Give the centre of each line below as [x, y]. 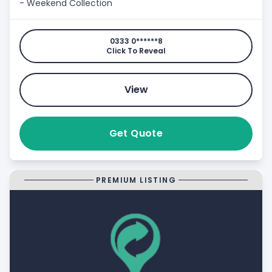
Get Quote [136, 133]
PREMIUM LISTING [136, 180]
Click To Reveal [136, 51]
